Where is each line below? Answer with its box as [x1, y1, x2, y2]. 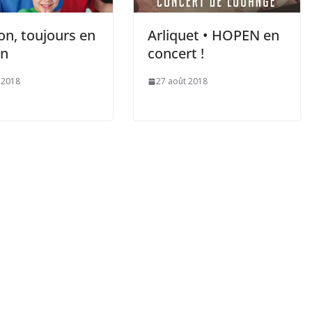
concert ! [148, 44, 204, 63]
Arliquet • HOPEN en [148, 26, 279, 45]
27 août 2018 [156, 75, 208, 88]
